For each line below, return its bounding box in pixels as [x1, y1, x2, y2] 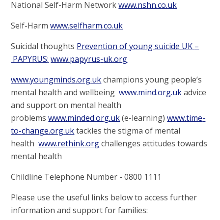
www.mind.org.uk [119, 87, 182, 98]
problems [11, 112, 49, 124]
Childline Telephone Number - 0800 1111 [11, 171, 162, 183]
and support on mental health [11, 100, 122, 111]
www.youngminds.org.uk [11, 74, 102, 85]
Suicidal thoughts [11, 41, 77, 52]
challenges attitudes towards [99, 138, 208, 149]
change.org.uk [22, 125, 75, 137]
